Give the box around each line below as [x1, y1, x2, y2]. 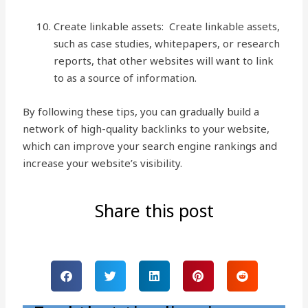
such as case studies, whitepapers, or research [54, 36, 280, 50]
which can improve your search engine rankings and [23, 139, 278, 153]
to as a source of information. [54, 71, 197, 85]
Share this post [94, 199, 214, 222]
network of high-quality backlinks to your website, [23, 122, 270, 135]
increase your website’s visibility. [23, 156, 186, 170]
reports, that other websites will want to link [54, 54, 274, 67]
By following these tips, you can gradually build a [23, 104, 260, 118]
